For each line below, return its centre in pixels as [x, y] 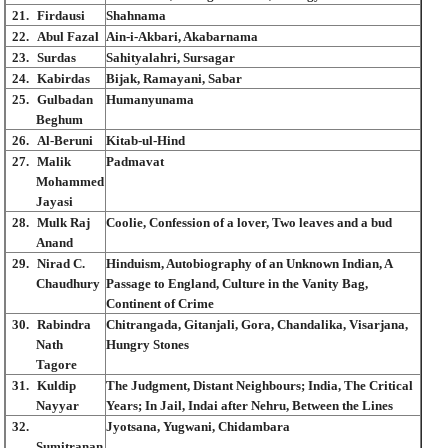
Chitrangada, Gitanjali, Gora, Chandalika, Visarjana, [257, 324]
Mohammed [70, 181]
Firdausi [61, 15]
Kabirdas [63, 78]
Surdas [56, 57]
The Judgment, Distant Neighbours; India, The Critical [259, 385]
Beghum [59, 119]
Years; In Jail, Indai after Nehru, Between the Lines [249, 405]
